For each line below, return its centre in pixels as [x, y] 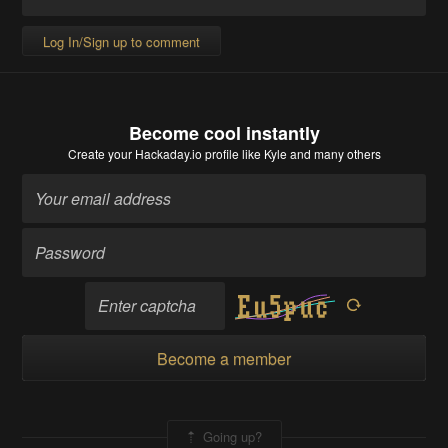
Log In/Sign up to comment [122, 42]
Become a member [224, 359]
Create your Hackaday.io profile [153, 154]
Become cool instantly [224, 133]
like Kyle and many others [309, 154]
